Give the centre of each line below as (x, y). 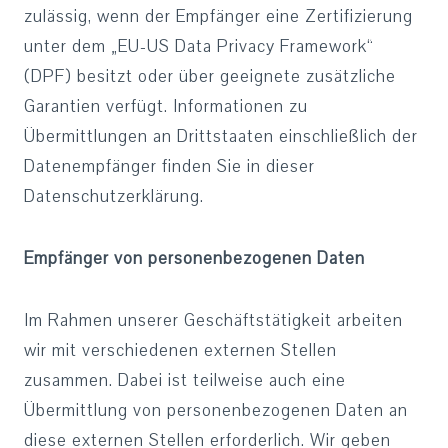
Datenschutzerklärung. (114, 196)
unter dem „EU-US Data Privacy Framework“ (199, 46)
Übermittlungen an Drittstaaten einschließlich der (221, 136)
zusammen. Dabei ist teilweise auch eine (185, 380)
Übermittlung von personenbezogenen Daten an (216, 410)
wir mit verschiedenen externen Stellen (180, 350)
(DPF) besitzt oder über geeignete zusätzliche (210, 76)
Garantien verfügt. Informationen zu (166, 106)
